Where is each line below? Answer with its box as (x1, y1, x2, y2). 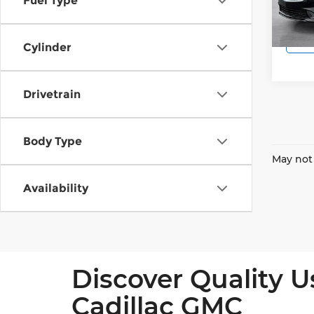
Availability (23, 182, 88, 195)
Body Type (23, 135, 82, 148)
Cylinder (23, 41, 71, 54)
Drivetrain (23, 88, 81, 101)
